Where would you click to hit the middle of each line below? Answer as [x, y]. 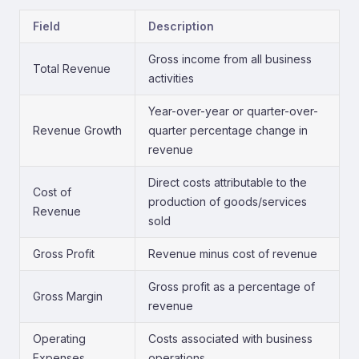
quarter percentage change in [228, 130]
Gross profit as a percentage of [232, 286]
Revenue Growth [77, 130]
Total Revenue [72, 69]
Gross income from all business [230, 59]
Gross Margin [68, 296]
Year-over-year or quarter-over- [233, 111]
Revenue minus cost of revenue [233, 254]
